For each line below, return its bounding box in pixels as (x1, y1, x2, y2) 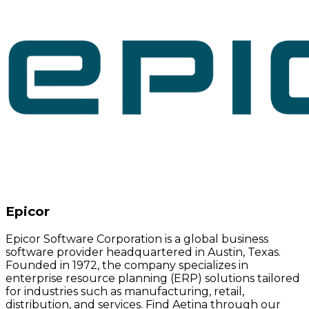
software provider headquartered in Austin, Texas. (6, 245, 281, 259)
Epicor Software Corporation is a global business (6, 232, 268, 246)
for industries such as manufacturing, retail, (6, 284, 244, 298)
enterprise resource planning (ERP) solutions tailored (6, 271, 300, 285)
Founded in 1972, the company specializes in (6, 258, 248, 272)
